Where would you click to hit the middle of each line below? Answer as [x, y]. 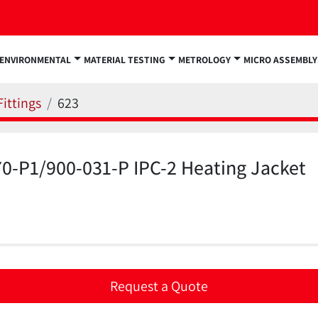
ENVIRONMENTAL [37, 59]
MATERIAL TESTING [128, 59]
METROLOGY [208, 59]
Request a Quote [159, 286]
